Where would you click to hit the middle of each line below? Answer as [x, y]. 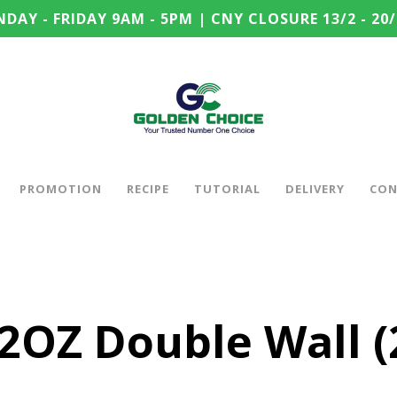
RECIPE [148, 189]
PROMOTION [61, 189]
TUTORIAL [227, 189]
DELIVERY [315, 189]
